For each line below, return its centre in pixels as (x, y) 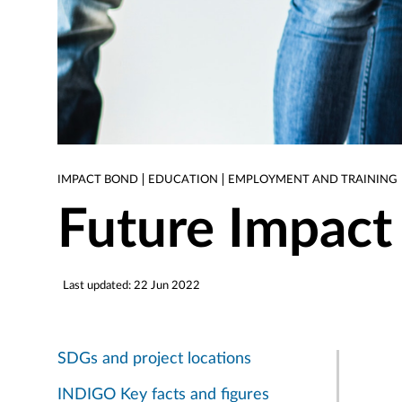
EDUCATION (183, 179)
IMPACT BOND (98, 179)
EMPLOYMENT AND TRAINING (313, 179)
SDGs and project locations (154, 359)
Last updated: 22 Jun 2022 (132, 285)
